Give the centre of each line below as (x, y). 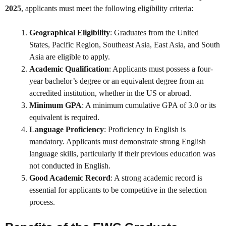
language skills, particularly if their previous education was (122, 154)
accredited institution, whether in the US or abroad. (110, 93)
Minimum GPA (55, 105)
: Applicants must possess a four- (161, 69)
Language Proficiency (67, 130)
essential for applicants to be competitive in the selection (118, 190)
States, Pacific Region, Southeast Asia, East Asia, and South (125, 45)
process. (42, 202)
